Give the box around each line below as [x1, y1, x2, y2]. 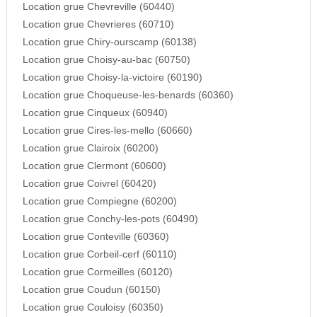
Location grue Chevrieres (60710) [22, 19, 174, 30]
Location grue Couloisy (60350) [22, 302, 163, 313]
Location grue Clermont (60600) [22, 161, 166, 172]
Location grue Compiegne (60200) [22, 196, 177, 207]
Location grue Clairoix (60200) [22, 143, 158, 154]
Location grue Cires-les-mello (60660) [22, 125, 192, 137]
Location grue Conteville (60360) [22, 231, 169, 243]
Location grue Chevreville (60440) [22, 1, 175, 13]
